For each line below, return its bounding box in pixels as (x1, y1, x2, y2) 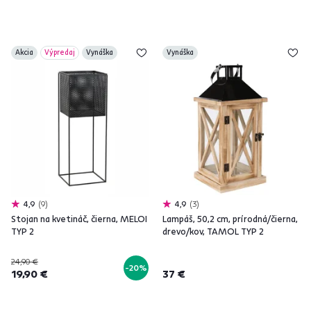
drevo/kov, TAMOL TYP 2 (162, 226, 264, 237)
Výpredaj (44, 48, 75, 57)
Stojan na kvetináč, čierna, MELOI (11, 213, 147, 224)
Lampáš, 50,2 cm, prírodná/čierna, (162, 213, 298, 224)
